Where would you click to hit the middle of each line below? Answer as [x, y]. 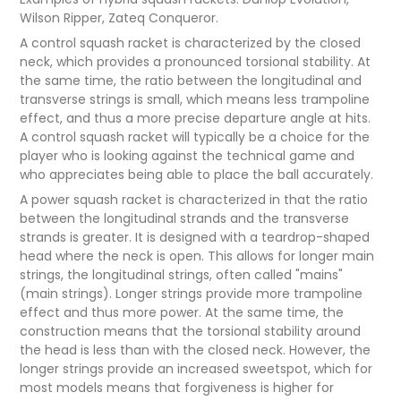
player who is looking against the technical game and [188, 156]
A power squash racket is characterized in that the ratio [194, 200]
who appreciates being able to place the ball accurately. [197, 175]
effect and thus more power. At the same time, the [182, 313]
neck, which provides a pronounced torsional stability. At [196, 62]
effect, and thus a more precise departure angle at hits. [196, 119]
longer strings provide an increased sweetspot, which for [196, 369]
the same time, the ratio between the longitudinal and [191, 81]
